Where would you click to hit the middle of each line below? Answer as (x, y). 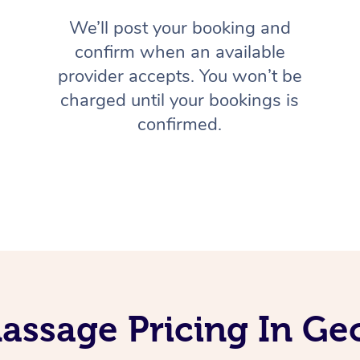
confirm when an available (180, 52)
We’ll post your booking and (180, 28)
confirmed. (180, 124)
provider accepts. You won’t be (180, 76)
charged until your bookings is (180, 100)
